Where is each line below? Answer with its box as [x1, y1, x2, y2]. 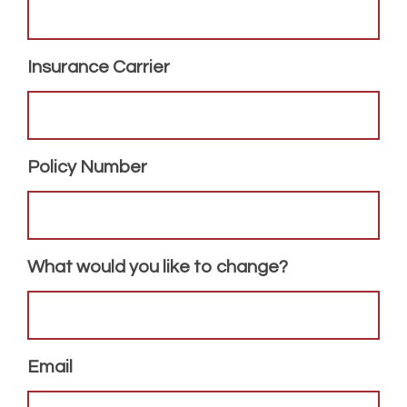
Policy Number [27, 158, 147, 177]
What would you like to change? [27, 258, 288, 277]
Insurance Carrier [27, 58, 170, 77]
